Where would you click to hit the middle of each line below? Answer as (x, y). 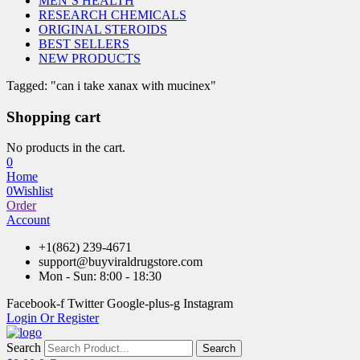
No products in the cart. (66, 148)
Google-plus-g (143, 304)
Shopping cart (53, 117)
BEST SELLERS (84, 44)
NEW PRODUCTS (90, 58)
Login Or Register (53, 318)
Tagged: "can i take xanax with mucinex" (111, 86)
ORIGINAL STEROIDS (103, 29)
